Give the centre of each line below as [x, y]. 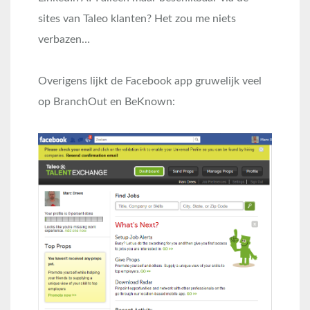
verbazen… [64, 39]
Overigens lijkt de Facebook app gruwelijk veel [150, 81]
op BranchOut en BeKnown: [107, 101]
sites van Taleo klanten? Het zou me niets [137, 18]
